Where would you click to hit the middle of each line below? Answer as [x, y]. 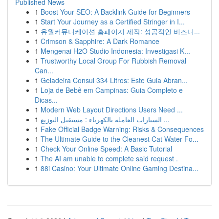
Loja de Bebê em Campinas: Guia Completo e [112, 90]
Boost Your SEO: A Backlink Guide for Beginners [115, 12]
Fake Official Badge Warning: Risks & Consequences [122, 129]
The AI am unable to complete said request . [109, 158]
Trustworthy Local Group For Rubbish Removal [113, 61]
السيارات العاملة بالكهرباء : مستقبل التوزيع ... [166, 119]
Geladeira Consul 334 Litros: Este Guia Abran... [114, 80]
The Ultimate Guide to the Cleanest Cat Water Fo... [120, 139]
